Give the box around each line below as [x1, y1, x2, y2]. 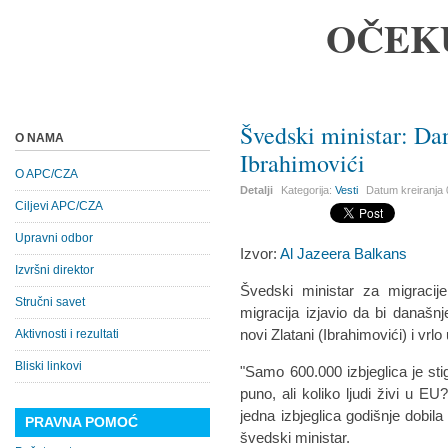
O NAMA [15, 131, 64, 145]
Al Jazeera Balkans [280, 245, 408, 262]
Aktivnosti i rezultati [15, 327, 119, 341]
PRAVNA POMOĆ [25, 414, 138, 430]
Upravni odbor [15, 231, 93, 245]
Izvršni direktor [15, 263, 94, 277]
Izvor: [240, 245, 281, 262]
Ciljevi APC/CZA [15, 199, 103, 213]
